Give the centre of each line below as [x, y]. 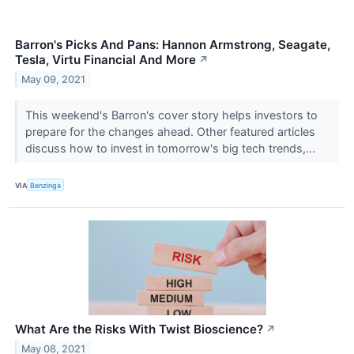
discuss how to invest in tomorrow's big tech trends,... [171, 149]
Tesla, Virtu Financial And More [105, 60]
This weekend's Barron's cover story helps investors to [171, 115]
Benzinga [46, 185]
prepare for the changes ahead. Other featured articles [170, 132]
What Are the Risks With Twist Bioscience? [139, 330]
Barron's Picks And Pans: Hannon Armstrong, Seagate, [173, 45]
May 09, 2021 [54, 79]
